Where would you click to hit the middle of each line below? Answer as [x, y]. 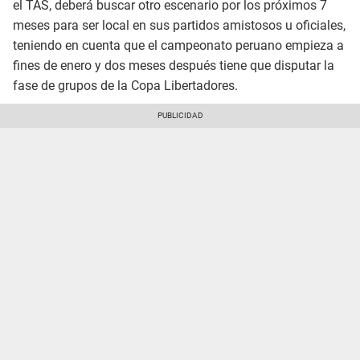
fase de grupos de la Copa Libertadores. [125, 86]
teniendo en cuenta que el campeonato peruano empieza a [178, 46]
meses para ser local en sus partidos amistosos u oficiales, [179, 26]
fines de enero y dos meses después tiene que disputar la [174, 66]
